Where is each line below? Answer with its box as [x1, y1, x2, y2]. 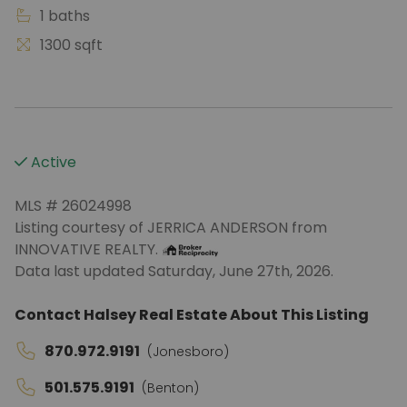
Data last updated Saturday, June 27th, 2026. [15, 261, 333, 282]
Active [27, 152, 76, 173]
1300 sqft [36, 35, 103, 55]
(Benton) [142, 379, 199, 397]
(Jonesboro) [147, 342, 229, 361]
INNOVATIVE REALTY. [15, 239, 162, 260]
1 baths [36, 5, 90, 26]
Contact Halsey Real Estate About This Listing [15, 304, 369, 325]
